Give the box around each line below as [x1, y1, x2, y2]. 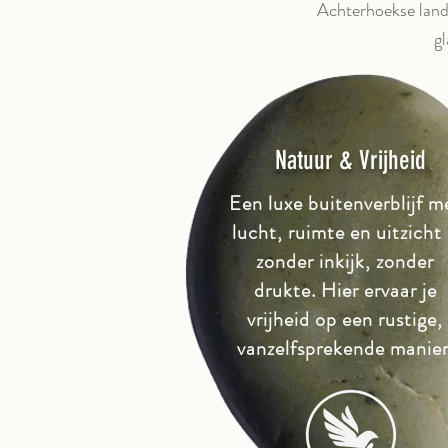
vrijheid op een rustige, [247, 305, 443, 334]
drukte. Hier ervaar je [253, 276, 437, 305]
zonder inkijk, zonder [256, 247, 434, 276]
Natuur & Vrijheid [275, 145, 426, 176]
